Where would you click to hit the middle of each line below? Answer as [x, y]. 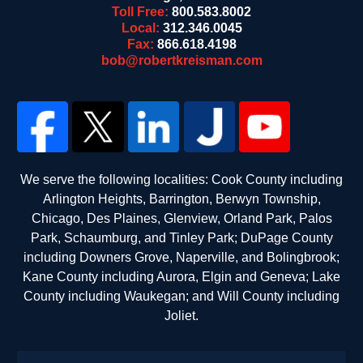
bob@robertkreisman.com [181, 60]
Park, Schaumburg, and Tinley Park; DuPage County [181, 238]
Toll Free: [142, 11]
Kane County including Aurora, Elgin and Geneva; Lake [181, 277]
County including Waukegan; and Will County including [181, 297]
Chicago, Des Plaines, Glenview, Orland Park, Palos [181, 219]
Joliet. [181, 316]
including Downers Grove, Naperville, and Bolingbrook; [181, 258]
